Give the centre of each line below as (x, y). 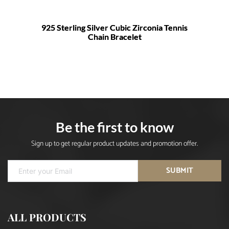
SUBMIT (180, 171)
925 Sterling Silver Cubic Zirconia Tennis (114, 27)
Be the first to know (114, 127)
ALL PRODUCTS (47, 217)
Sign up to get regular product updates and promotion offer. (114, 144)
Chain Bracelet (114, 36)
